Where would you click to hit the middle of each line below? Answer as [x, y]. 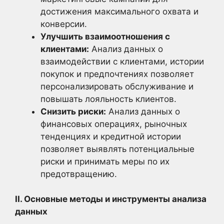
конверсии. [64, 24]
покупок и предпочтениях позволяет [117, 74]
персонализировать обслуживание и [117, 86]
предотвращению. [79, 174]
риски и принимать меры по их [105, 161]
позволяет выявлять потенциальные [117, 149]
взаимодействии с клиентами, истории [122, 61]
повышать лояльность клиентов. [108, 99]
